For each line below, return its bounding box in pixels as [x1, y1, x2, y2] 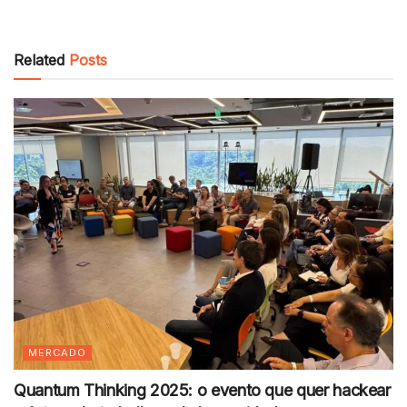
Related [14, 51, 65, 70]
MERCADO [28, 345, 86, 359]
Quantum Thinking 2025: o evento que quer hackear [14, 380, 391, 400]
